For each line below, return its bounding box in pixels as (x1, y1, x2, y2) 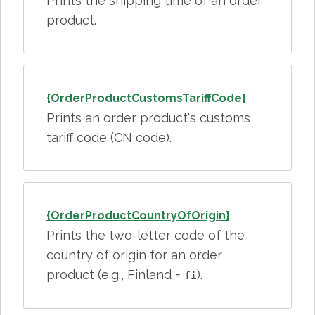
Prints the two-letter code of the (46, 228, 245, 243)
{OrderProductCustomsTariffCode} (46, 91, 245, 105)
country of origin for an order (46, 247, 222, 262)
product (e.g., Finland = (46, 267, 184, 282)
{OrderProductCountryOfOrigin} (46, 209, 229, 222)
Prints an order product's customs (46, 110, 250, 125)
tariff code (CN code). (46, 130, 172, 145)
